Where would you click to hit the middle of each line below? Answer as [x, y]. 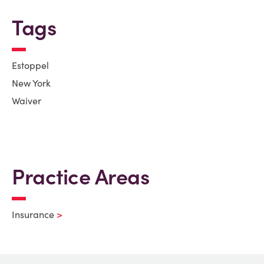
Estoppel [30, 65]
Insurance [33, 214]
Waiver [27, 101]
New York [31, 83]
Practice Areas [80, 177]
